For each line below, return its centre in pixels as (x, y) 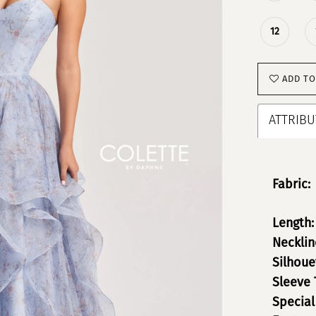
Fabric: (291, 184)
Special (293, 302)
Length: (293, 223)
